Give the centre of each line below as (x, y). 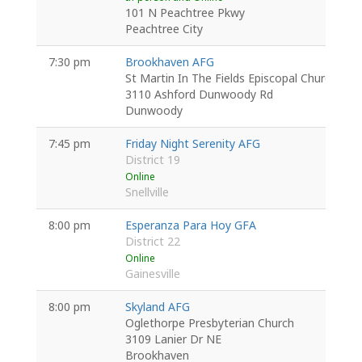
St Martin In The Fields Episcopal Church (231, 78)
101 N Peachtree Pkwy (185, 13)
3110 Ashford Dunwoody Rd (199, 94)
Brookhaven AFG (169, 62)
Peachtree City (164, 29)
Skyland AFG (157, 307)
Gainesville (152, 274)
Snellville (147, 192)
